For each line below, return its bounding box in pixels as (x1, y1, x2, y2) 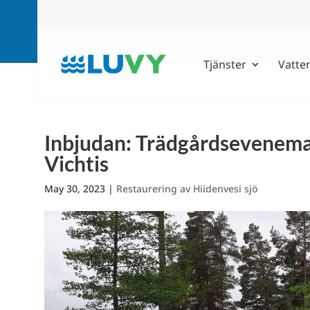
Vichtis (44, 151, 109, 176)
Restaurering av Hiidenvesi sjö (116, 182, 258, 195)
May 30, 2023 (44, 182, 105, 195)
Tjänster (203, 57, 246, 72)
